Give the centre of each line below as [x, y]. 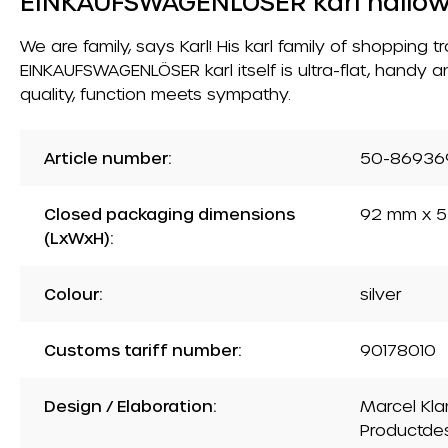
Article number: [107, 157]
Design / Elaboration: [130, 405]
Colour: [73, 293]
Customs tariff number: [142, 349]
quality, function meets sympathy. [155, 93]
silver [381, 293]
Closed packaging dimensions [169, 213]
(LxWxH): [78, 237]
